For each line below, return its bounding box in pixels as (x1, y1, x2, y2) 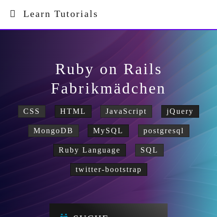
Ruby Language (59, 146, 121, 154)
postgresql (143, 126, 184, 135)
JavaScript (106, 107, 147, 115)
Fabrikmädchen (51, 79, 166, 97)
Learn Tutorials (16, 8, 98, 19)
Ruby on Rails (55, 60, 162, 77)
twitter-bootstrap (75, 165, 142, 173)
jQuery (166, 107, 194, 115)
